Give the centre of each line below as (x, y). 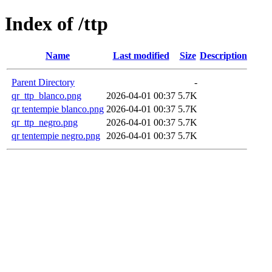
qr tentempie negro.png (56, 135)
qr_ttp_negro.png (45, 122)
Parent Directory (43, 82)
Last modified (141, 55)
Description (223, 55)
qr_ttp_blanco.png (46, 95)
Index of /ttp (56, 24)
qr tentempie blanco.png (58, 109)
